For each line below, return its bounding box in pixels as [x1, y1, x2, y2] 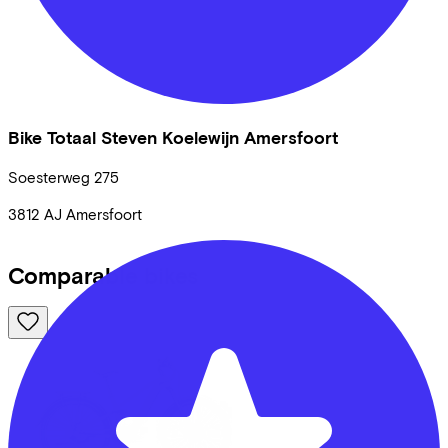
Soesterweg [8, 168, 90, 187]
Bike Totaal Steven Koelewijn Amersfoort [8, 126, 338, 148]
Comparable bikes [8, 261, 198, 289]
